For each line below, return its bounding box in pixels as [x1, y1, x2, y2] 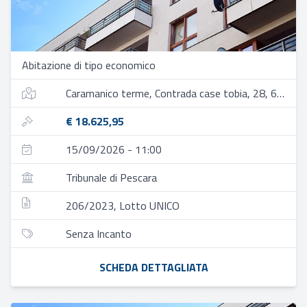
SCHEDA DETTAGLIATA [99, 259, 208, 275]
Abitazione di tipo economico [22, 57, 156, 73]
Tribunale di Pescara [66, 169, 157, 186]
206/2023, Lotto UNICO [66, 197, 180, 214]
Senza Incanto [66, 225, 132, 242]
